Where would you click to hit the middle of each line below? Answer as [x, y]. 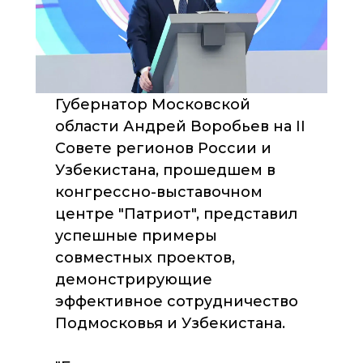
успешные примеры [136, 236]
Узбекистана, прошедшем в [165, 170]
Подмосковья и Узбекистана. [170, 323]
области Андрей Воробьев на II [180, 126]
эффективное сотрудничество [177, 301]
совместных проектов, [145, 258]
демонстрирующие [134, 280]
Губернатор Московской [153, 105]
